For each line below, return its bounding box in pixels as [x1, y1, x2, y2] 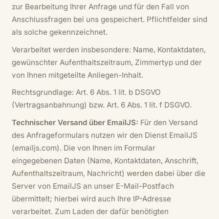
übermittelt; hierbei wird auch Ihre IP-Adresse [12, 194, 171, 203]
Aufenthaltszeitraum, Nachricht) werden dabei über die [12, 168, 205, 178]
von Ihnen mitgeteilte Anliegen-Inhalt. [12, 70, 143, 80]
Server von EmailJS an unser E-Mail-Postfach [12, 181, 174, 191]
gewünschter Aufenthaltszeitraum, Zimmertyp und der [12, 57, 202, 67]
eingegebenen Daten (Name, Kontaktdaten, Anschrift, [12, 155, 198, 165]
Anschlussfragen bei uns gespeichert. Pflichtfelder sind [12, 15, 207, 24]
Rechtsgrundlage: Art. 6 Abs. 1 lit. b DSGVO [12, 88, 161, 97]
